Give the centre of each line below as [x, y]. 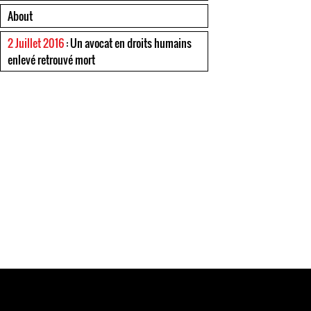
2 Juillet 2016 [36, 43]
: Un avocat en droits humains [128, 43]
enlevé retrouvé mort [51, 60]
